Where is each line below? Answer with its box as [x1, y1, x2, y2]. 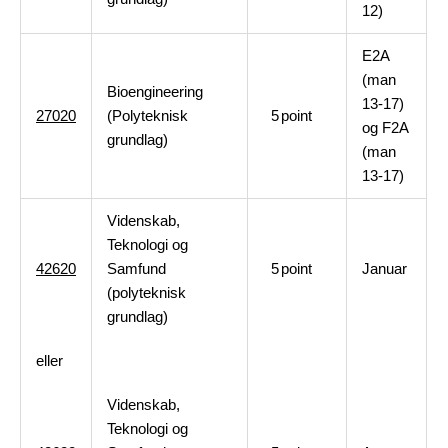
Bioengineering [107, 83, 203, 100]
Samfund [107, 260, 166, 277]
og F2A [362, 119, 409, 136]
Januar [362, 260, 407, 277]
